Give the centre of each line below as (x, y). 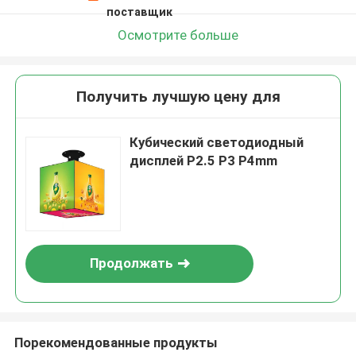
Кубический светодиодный (217, 143)
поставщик (139, 12)
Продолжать (131, 263)
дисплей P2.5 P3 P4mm (204, 161)
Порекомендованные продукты (116, 342)
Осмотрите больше (178, 35)
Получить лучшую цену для (178, 97)
